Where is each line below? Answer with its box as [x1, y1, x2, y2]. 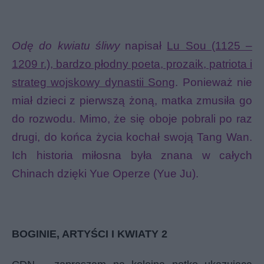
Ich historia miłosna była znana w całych [12, 148, 252, 161]
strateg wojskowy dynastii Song [12, 75, 176, 88]
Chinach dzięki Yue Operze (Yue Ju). [12, 167, 199, 180]
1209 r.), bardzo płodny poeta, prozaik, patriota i [12, 57, 252, 70]
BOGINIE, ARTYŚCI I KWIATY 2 [12, 227, 167, 240]
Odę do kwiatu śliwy [12, 39, 120, 52]
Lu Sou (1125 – [167, 39, 252, 52]
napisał [125, 39, 167, 52]
